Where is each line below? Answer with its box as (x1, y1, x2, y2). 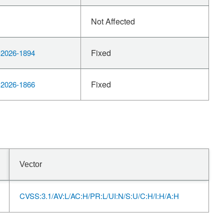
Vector (19, 160, 42, 168)
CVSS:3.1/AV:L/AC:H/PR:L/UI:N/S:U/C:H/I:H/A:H (19, 190, 179, 201)
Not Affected (91, 15, 135, 27)
